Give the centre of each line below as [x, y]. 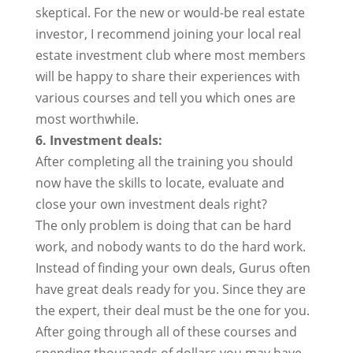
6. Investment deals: [98, 140]
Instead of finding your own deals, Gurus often [173, 268]
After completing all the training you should [164, 162]
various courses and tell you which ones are [165, 98]
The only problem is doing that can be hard [163, 225]
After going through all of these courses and [166, 332]
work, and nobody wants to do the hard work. [170, 247]
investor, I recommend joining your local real [168, 34]
